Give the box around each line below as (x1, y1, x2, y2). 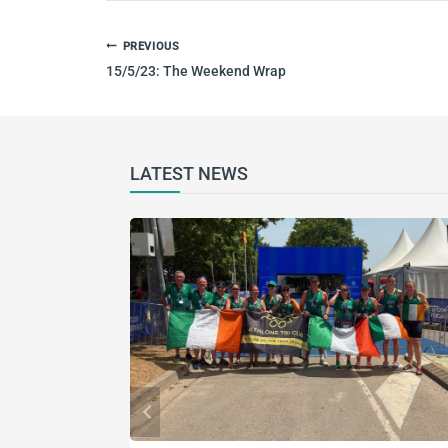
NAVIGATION (105, 49, 222, 74)
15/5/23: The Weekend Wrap (106, 62, 286, 79)
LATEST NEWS (130, 162, 248, 184)
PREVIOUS (122, 39, 180, 53)
